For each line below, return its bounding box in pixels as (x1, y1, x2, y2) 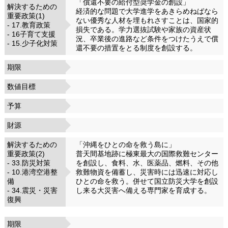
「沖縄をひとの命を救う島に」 (75, 140, 176, 149)
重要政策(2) (7, 149, 45, 158)
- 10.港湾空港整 (7, 167, 58, 176)
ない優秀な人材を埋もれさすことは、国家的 (75, 16, 218, 24)
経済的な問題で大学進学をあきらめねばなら (75, 7, 218, 15)
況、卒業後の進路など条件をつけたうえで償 (75, 34, 218, 43)
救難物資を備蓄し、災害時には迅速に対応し (75, 167, 218, 176)
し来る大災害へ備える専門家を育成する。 (75, 186, 211, 194)
